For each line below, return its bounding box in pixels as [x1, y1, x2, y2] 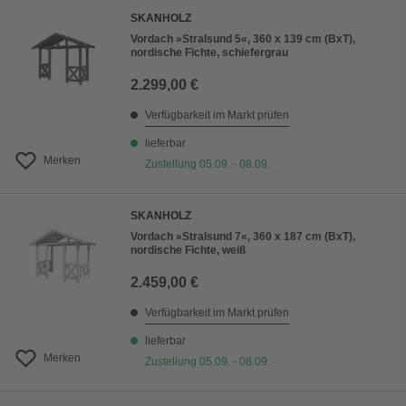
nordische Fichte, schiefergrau [130, 46, 288, 60]
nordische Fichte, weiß [130, 244, 246, 257]
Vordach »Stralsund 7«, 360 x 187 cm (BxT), [130, 230, 355, 244]
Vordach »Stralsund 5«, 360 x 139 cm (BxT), [130, 33, 355, 46]
